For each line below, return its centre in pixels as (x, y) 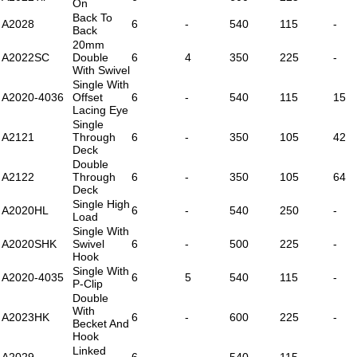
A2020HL (25, 210)
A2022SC (25, 57)
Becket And (101, 323)
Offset (88, 97)
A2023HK (25, 317)
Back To (92, 17)
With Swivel (101, 70)
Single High (101, 204)
